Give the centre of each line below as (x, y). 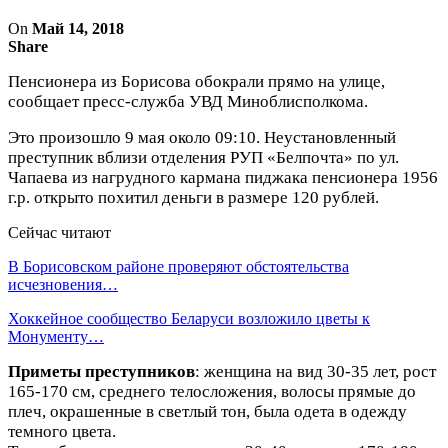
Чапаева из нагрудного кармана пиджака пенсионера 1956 (223, 177)
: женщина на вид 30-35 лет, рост (315, 371)
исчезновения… (63, 284)
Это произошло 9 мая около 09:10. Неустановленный (202, 137)
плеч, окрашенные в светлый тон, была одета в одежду (207, 411)
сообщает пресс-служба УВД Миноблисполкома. (188, 101)
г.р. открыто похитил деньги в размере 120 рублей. (193, 197)
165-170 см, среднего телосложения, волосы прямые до (212, 391)
